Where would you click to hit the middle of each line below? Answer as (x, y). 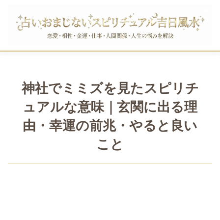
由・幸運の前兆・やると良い (110, 126)
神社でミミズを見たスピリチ (110, 89)
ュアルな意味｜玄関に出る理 (110, 107)
